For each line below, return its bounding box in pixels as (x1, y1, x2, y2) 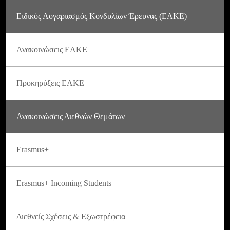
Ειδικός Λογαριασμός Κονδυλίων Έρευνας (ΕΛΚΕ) (16, 11, 187, 21)
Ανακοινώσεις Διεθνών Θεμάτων (16, 111, 125, 121)
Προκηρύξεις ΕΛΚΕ (16, 78, 84, 87)
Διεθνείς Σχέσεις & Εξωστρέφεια (16, 212, 125, 221)
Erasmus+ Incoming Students (16, 178, 111, 187)
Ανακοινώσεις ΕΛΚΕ (16, 45, 87, 54)
